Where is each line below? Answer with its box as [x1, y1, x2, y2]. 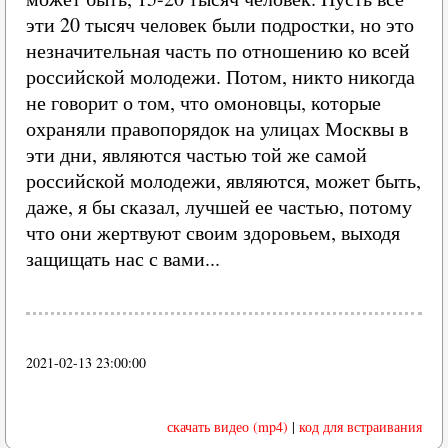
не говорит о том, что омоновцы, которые [26, 89, 381, 116]
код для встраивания [299, 417, 422, 436]
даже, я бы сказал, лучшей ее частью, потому [26, 193, 412, 220]
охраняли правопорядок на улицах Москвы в [26, 115, 408, 142]
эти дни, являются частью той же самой [26, 141, 367, 168]
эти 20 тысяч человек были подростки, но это [26, 11, 414, 38]
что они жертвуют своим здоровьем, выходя [26, 219, 400, 246]
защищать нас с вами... [26, 245, 220, 272]
